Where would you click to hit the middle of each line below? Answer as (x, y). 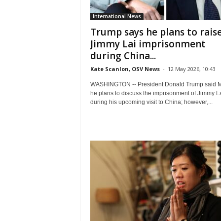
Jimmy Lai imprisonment (148, 44)
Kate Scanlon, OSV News (125, 69)
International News (117, 16)
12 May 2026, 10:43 (191, 69)
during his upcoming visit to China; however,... (151, 102)
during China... (123, 56)
